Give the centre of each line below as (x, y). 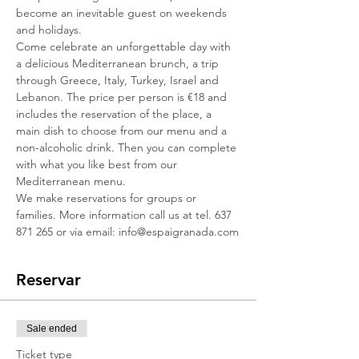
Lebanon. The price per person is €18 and (123, 97)
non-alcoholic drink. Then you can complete (128, 147)
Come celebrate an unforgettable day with (125, 46)
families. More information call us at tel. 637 (125, 215)
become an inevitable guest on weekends (123, 13)
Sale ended (52, 329)
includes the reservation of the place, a (115, 114)
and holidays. (49, 30)
